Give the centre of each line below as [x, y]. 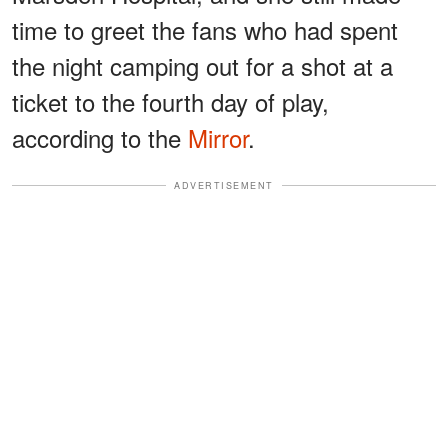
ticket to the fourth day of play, [170, 101]
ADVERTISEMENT [224, 185]
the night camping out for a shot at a [202, 65]
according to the [100, 137]
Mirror [218, 137]
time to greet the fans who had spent [205, 29]
